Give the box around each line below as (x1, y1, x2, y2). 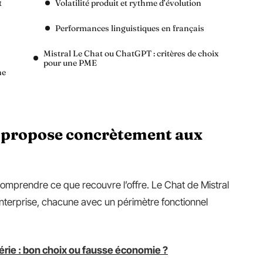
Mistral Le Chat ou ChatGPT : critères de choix (43, 48, 218, 59)
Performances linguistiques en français (55, 23, 204, 33)
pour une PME (43, 58, 97, 68)
